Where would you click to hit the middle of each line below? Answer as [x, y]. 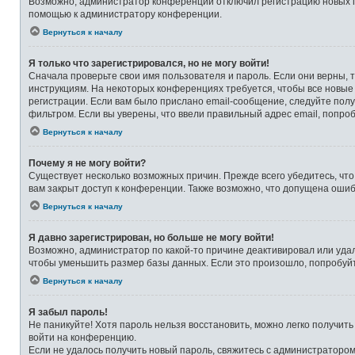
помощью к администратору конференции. [125, 14]
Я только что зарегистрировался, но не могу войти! [149, 63]
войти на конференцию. [82, 337]
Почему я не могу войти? [87, 163]
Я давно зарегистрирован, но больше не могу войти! [151, 237]
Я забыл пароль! [68, 312]
